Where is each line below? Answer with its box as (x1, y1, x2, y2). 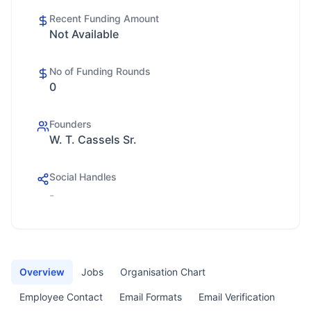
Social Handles (49, 171, 117, 183)
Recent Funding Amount (49, 12, 159, 24)
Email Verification (199, 291, 275, 303)
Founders (49, 118, 92, 130)
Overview (19, 266, 65, 278)
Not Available (49, 27, 119, 41)
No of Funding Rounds (49, 65, 151, 77)
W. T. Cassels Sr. (49, 133, 137, 146)
